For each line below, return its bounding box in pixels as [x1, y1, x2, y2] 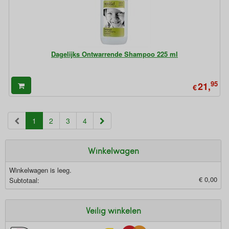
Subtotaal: [9, 175, 39, 185]
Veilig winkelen [85, 205, 141, 216]
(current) [36, 115, 64, 125]
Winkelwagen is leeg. [9, 165, 72, 175]
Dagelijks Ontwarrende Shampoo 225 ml [51, 49, 178, 59]
